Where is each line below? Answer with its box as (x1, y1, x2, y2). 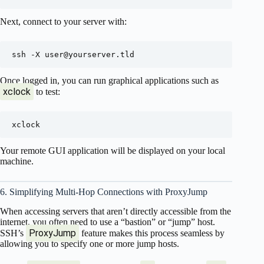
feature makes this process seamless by (79, 228, 225, 239)
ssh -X (12, 50, 45, 60)
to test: (34, 87, 60, 97)
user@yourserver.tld (45, 50, 134, 60)
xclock (3, 86, 31, 98)
